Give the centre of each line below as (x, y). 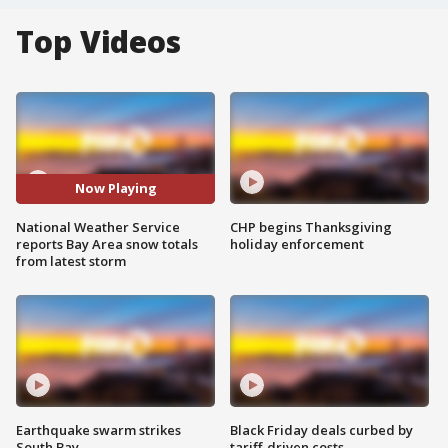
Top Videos (98, 41)
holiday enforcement (297, 243)
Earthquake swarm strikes (98, 429)
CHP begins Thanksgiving (311, 226)
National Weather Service (98, 226)
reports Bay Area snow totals (107, 243)
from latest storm (71, 260)
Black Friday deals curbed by (321, 429)
